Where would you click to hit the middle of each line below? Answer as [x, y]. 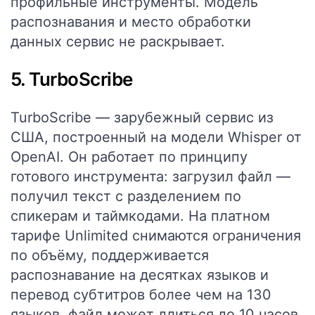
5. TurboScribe [72, 79]
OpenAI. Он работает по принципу [129, 157]
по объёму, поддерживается [110, 255]
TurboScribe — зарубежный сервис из [142, 117]
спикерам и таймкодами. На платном [140, 216]
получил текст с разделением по [126, 196]
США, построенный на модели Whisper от [156, 137]
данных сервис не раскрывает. [118, 41]
